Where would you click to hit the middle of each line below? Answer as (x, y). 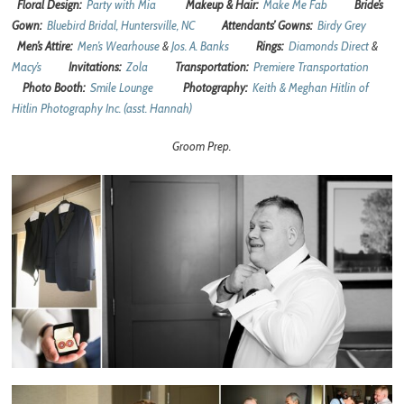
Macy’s (27, 66)
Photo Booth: (57, 87)
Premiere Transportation (312, 66)
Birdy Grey (342, 25)
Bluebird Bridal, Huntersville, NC (121, 25)
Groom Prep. (202, 147)
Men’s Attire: (48, 46)
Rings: (273, 46)
